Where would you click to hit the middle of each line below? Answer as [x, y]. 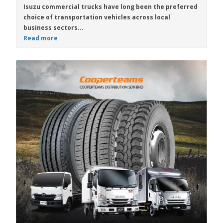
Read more [41, 38]
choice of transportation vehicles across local [97, 17]
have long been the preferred [150, 7]
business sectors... [54, 28]
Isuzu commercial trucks [63, 7]
